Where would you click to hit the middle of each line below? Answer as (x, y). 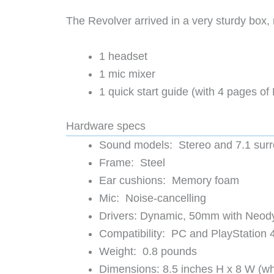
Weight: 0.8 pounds (148, 251)
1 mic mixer (127, 74)
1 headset (123, 56)
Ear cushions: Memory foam (169, 180)
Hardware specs (106, 126)
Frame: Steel (132, 162)
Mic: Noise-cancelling (153, 198)
